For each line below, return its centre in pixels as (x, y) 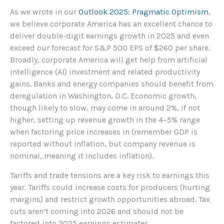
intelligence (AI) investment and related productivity (105, 71)
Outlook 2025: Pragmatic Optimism (143, 11)
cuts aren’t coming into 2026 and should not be (97, 211)
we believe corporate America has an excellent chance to (111, 23)
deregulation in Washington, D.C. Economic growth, (103, 95)
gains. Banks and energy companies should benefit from (112, 83)
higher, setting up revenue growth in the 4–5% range (105, 119)
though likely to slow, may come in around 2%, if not (105, 107)
